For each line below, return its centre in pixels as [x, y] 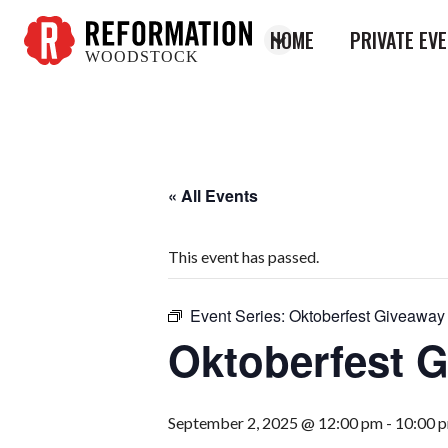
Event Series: [239, 315]
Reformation [67, 74]
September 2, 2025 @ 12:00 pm [275, 422]
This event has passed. [243, 256]
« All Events [213, 195]
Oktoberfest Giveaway [367, 315]
